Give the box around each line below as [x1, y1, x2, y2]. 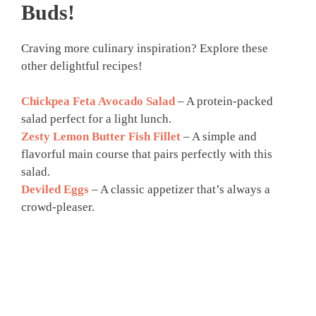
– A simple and [181, 130, 257, 143]
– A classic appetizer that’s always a [89, 183, 270, 196]
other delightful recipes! [21, 59, 142, 73]
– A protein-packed [175, 95, 273, 108]
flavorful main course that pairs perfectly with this [21, 147, 272, 161]
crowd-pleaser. [21, 200, 95, 214]
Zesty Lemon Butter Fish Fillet [21, 130, 181, 143]
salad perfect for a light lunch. [21, 112, 171, 126]
